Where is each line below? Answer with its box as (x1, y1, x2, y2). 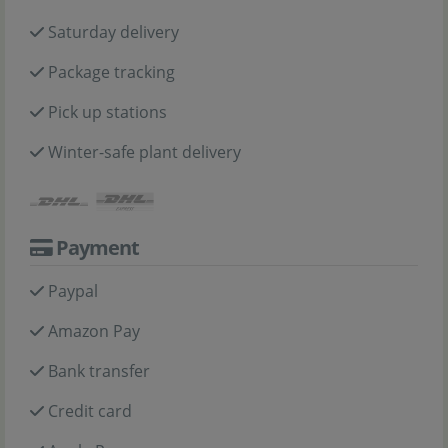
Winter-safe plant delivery (48, 141, 241, 163)
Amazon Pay (48, 320, 140, 343)
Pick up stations (48, 101, 167, 123)
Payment (52, 234, 139, 262)
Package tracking (48, 61, 175, 83)
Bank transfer (48, 360, 150, 383)
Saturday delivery (48, 21, 179, 43)
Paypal (48, 280, 98, 303)
